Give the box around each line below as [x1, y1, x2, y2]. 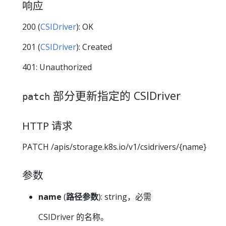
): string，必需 [98, 191, 151, 202]
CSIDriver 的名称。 [38, 211, 108, 222]
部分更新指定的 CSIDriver [50, 88, 181, 103]
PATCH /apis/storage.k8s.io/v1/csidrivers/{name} [22, 141, 206, 153]
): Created [76, 41, 112, 53]
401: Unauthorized [22, 62, 92, 73]
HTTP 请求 [22, 118, 73, 133]
